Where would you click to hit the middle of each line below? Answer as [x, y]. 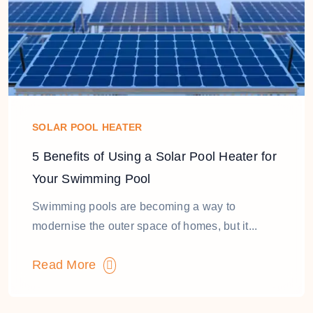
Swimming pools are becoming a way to [134, 206]
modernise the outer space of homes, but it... [145, 226]
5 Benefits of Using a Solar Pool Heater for [154, 156]
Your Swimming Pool [92, 179]
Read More [68, 265]
